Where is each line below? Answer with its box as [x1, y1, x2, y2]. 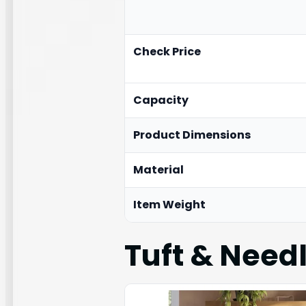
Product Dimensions [133, 126, 251, 143]
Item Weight [133, 196, 206, 212]
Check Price [133, 43, 201, 59]
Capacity [133, 92, 189, 108]
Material [133, 161, 184, 178]
